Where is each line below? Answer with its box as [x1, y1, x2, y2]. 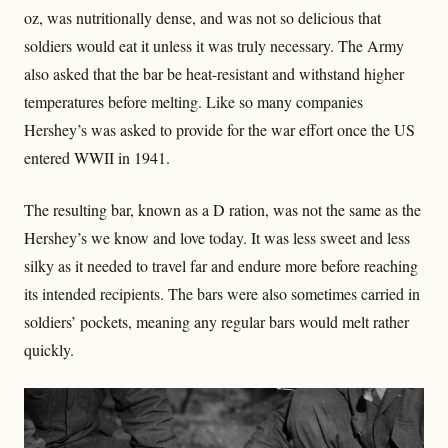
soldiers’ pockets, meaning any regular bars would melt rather [24, 310, 409, 332]
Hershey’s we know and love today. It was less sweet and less [24, 226, 410, 248]
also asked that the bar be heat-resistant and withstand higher [24, 62, 404, 84]
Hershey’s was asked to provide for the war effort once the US [24, 118, 415, 140]
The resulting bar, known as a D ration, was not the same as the [24, 198, 421, 220]
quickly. [24, 338, 74, 360]
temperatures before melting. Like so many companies [24, 90, 363, 112]
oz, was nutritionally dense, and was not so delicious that [24, 6, 381, 28]
